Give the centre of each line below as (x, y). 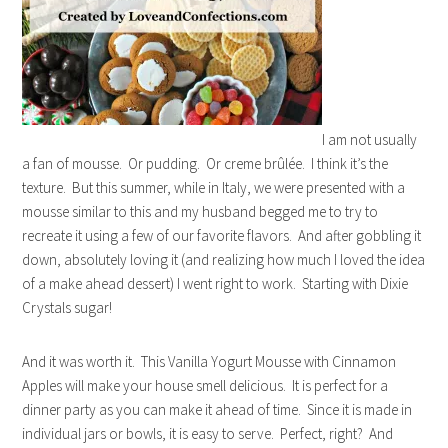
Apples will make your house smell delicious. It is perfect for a (205, 386)
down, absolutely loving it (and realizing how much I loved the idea (224, 260)
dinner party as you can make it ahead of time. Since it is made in (217, 410)
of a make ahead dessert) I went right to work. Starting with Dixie (215, 284)
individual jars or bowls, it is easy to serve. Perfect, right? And (208, 434)
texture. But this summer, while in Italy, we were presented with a (214, 188)
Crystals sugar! (67, 308)
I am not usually (370, 140)
